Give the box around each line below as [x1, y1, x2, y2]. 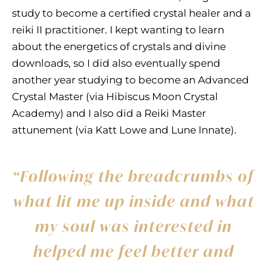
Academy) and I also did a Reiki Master [12, 107, 206, 120]
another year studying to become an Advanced [12, 74, 249, 86]
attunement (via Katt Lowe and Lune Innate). [12, 124, 237, 136]
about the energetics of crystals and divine [12, 41, 226, 53]
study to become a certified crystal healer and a [12, 7, 251, 20]
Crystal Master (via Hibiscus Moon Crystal [12, 91, 218, 103]
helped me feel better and [33, 241, 234, 261]
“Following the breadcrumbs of [13, 166, 254, 186]
